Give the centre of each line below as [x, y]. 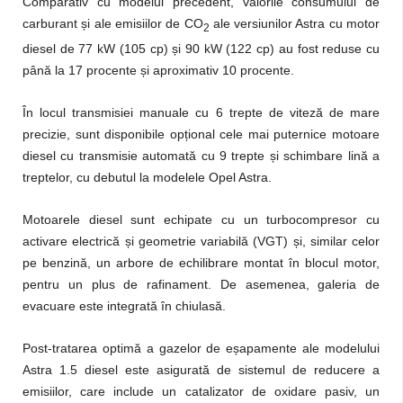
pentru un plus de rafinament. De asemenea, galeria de [201, 284]
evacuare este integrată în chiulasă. [124, 305]
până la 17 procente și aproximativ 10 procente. [158, 70]
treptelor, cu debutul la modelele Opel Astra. [147, 177]
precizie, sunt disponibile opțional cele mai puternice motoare [201, 134]
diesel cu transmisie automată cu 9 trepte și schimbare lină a [201, 155]
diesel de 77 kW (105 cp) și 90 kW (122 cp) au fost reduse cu [201, 48]
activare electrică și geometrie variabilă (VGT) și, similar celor [201, 241]
